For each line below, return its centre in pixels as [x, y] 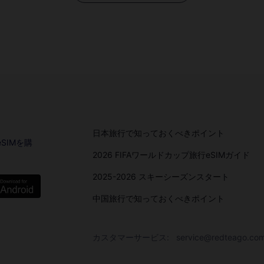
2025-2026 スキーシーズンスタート [161, 176]
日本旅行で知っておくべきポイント [158, 133]
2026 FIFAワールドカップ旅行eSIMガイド [171, 155]
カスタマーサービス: [132, 237]
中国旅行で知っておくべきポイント [158, 198]
